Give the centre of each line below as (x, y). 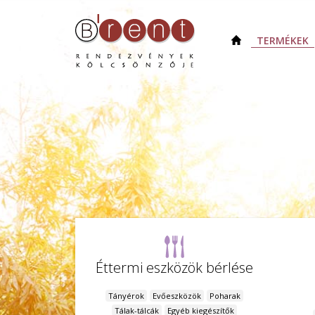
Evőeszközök (177, 296)
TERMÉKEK (282, 40)
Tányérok (127, 296)
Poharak (225, 296)
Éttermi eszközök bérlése (175, 268)
